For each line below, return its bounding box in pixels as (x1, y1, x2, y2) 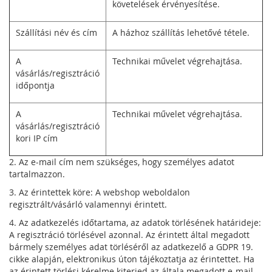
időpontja (16, 80, 55, 91)
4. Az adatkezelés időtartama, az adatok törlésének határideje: (9, 217, 261, 228)
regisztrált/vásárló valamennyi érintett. (9, 199, 167, 210)
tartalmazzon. (9, 168, 65, 180)
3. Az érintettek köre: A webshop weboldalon (9, 186, 190, 198)
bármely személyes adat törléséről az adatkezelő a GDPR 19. (9, 241, 253, 253)
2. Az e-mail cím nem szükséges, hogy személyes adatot (9, 156, 234, 168)
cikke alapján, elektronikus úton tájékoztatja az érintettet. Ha (9, 253, 254, 265)
